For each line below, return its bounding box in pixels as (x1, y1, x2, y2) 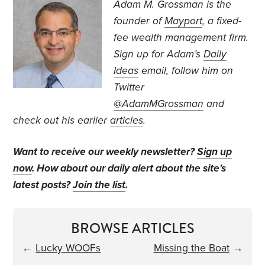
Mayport (164, 15, 203, 28)
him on (202, 64, 234, 77)
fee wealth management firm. (114, 31, 249, 44)
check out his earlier (13, 114, 111, 127)
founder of (114, 15, 165, 28)
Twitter (114, 81, 145, 94)
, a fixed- (202, 15, 242, 28)
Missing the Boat (153, 242, 230, 255)
